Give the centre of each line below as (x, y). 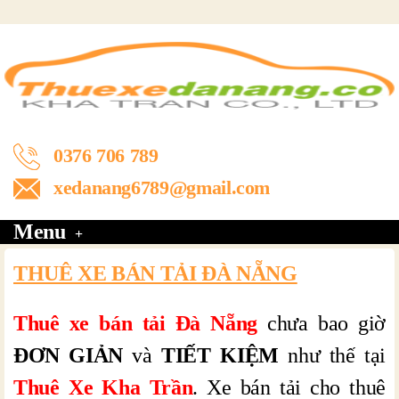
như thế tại (332, 355)
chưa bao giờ (321, 323)
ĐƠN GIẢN (68, 355)
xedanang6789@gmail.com (162, 187)
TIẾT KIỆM (220, 355)
